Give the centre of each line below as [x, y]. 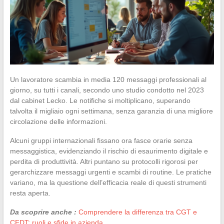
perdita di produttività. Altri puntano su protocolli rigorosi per [104, 161]
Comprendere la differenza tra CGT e [137, 212]
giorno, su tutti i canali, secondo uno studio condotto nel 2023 [107, 90]
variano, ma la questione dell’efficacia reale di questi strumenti [108, 182]
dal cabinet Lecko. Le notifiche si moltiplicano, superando [100, 100]
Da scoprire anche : [43, 212]
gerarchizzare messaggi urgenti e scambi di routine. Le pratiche [110, 172]
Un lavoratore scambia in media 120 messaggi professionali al [108, 79]
